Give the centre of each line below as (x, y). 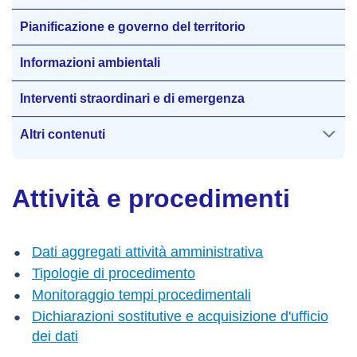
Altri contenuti (63, 134)
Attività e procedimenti (151, 198)
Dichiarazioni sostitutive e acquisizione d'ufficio (180, 316)
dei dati (55, 336)
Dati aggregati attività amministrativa (147, 252)
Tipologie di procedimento (114, 273)
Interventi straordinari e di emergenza (132, 98)
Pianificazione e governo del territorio (133, 27)
